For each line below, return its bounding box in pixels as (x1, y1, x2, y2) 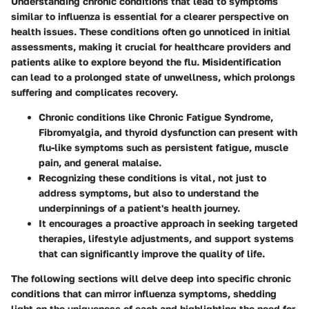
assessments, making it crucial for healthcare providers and (11, 40, 291, 52)
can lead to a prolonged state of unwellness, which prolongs (11, 70, 295, 83)
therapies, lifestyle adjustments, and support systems (39, 232, 294, 244)
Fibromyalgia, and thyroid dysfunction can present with (39, 126, 297, 138)
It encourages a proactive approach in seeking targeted (39, 217, 298, 229)
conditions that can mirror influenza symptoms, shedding (11, 287, 277, 299)
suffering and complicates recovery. (11, 86, 178, 98)
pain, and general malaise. (39, 156, 161, 168)
